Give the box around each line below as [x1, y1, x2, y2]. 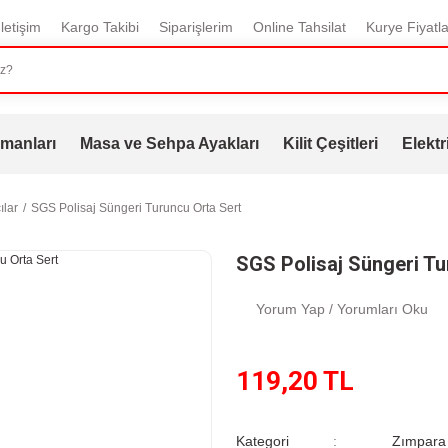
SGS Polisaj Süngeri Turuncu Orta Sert [31, 201, 241, 215]
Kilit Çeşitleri [282, 135, 378, 152]
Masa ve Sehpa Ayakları [79, 135, 259, 152]
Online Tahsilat [252, 19, 346, 35]
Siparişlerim [158, 19, 233, 35]
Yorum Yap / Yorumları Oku [256, 301, 428, 317]
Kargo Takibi [60, 19, 139, 35]
